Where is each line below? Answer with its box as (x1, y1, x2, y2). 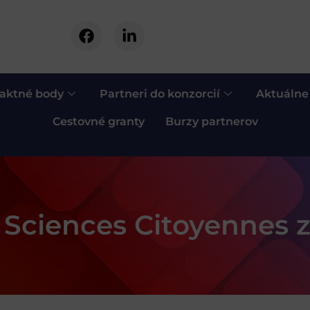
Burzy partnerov (165, 114, 258, 128)
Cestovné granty (52, 114, 145, 128)
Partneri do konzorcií (99, 86, 220, 100)
